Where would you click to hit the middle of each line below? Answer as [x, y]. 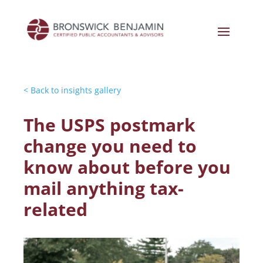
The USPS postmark [109, 125]
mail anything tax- [104, 188]
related [55, 210]
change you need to [110, 146]
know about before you [127, 167]
